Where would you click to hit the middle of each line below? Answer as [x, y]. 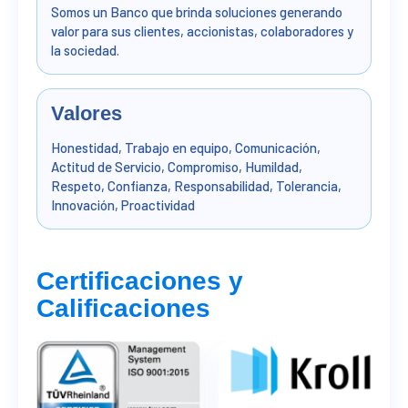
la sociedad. [85, 51]
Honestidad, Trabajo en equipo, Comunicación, [186, 148]
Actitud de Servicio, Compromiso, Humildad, [177, 167]
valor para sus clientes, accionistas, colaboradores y [202, 31]
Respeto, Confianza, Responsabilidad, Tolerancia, [196, 186]
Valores [87, 114]
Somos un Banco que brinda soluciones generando [197, 12]
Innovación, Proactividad [123, 205]
